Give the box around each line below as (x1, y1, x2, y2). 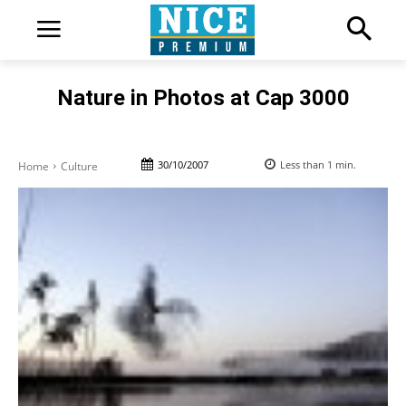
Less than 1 (280, 157, 333, 171)
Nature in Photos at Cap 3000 (56, 84, 350, 111)
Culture (61, 158, 98, 174)
